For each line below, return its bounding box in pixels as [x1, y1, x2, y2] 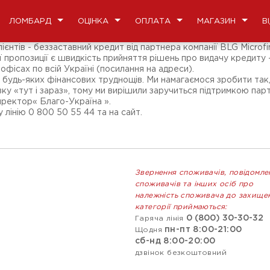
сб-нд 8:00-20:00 [135, 237, 216, 245]
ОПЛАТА [135, 17, 171, 25]
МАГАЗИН [197, 17, 236, 25]
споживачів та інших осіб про [135, 181, 254, 187]
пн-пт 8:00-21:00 [165, 226, 242, 233]
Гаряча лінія [135, 215, 184, 222]
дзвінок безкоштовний [135, 250, 227, 256]
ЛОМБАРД [9, 17, 51, 25]
